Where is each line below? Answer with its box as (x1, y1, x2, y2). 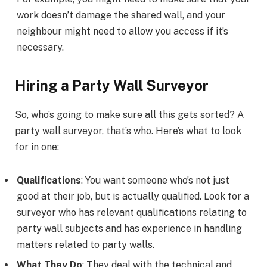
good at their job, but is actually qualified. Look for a (17, 191, 249, 203)
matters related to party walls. (17, 239, 154, 251)
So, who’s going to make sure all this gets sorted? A (15, 109, 244, 121)
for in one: (15, 141, 59, 153)
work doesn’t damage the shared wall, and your (17, 9, 225, 21)
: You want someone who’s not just (81, 175, 229, 187)
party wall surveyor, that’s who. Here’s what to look (15, 125, 241, 137)
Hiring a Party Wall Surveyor (15, 77, 209, 94)
